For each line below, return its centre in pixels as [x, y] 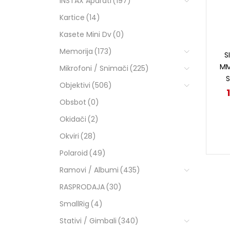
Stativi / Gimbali [88, 221]
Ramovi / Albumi [89, 170]
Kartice [72, 17]
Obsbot [73, 102]
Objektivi [75, 85]
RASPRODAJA [82, 187]
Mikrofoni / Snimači [94, 68]
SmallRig [74, 204]
